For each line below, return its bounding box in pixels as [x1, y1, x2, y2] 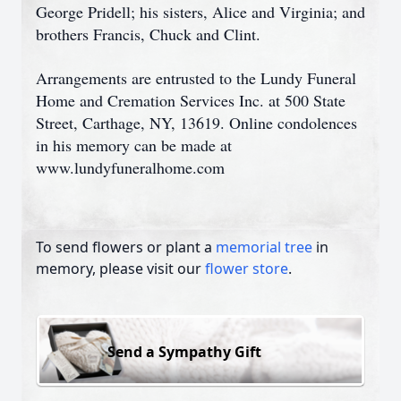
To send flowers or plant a [36, 237, 216, 257]
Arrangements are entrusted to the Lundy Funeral [36, 67, 356, 89]
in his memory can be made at [36, 134, 232, 156]
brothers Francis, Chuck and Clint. [36, 23, 260, 45]
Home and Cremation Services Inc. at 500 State [36, 90, 346, 111]
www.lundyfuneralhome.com [36, 157, 225, 178]
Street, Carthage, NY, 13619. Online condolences [36, 112, 357, 133]
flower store [205, 259, 288, 278]
